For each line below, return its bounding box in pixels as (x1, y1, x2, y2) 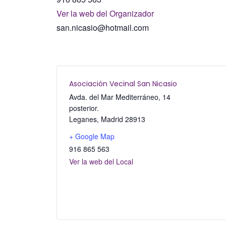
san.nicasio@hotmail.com (56, 22, 149, 34)
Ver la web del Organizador (56, 8, 154, 20)
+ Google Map (69, 131, 115, 142)
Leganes (69, 114, 97, 125)
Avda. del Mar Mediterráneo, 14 (69, 92, 171, 102)
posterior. (69, 103, 99, 114)
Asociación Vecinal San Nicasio (69, 79, 177, 89)
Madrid (101, 114, 123, 125)
